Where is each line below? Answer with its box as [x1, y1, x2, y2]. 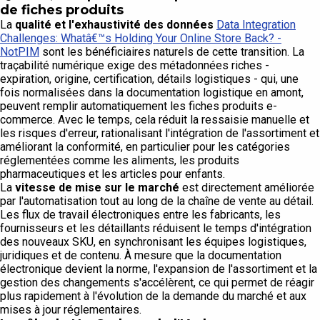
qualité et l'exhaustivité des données [15, 18, 214, 32]
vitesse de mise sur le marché [15, 181, 179, 195]
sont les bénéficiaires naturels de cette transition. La [39, 45, 304, 59]
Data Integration [216, 18, 296, 32]
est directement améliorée [179, 181, 314, 195]
